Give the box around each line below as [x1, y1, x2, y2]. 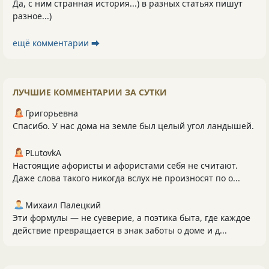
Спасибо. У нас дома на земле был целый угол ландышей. [13, 120, 254, 132]
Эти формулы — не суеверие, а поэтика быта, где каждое [13, 212, 250, 224]
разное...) [13, 10, 52, 22]
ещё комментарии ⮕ [13, 37, 100, 49]
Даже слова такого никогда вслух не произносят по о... [13, 172, 240, 184]
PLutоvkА [25, 147, 61, 159]
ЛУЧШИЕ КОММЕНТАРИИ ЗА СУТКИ [13, 86, 167, 98]
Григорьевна [25, 107, 78, 119]
